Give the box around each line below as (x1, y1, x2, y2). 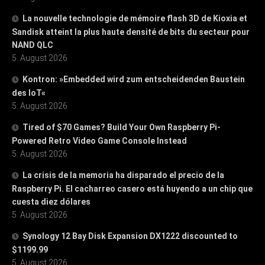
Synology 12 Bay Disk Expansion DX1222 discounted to (22, 231, 238, 241)
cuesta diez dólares (12, 196, 91, 206)
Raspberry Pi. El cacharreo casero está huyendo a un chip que (12, 183, 253, 193)
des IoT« (12, 88, 46, 98)
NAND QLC (12, 40, 53, 50)
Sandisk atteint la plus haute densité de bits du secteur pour (12, 27, 250, 37)
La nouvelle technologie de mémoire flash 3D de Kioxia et (22, 13, 247, 23)
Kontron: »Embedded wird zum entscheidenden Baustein (22, 74, 245, 84)
